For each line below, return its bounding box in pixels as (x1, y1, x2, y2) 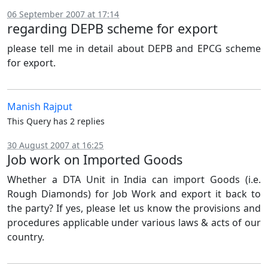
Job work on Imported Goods (7, 151, 182, 168)
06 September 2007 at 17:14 (7, 8, 119, 20)
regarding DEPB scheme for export (7, 20, 218, 37)
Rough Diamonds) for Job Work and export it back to (7, 187, 261, 200)
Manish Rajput (7, 100, 72, 113)
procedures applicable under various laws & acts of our (7, 216, 261, 229)
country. (7, 230, 44, 243)
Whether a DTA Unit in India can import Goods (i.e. (7, 173, 261, 186)
